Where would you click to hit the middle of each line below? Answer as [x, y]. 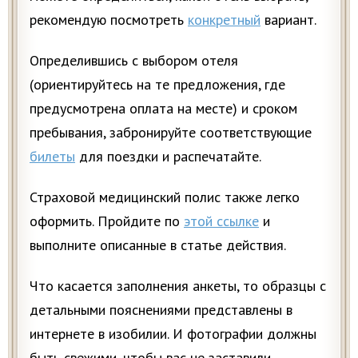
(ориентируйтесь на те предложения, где [157, 84]
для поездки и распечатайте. [168, 156]
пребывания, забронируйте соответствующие [171, 132]
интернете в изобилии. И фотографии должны [173, 333]
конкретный [224, 19]
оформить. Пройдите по [107, 221]
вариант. [288, 19]
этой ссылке [221, 221]
